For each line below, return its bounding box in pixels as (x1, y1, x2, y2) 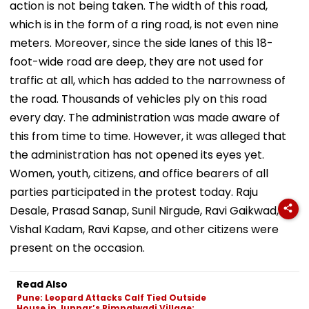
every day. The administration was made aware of (10, 109, 280, 126)
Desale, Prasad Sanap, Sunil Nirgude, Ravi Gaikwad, (10, 202, 279, 219)
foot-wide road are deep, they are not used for (10, 53, 263, 70)
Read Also (17, 277, 68, 291)
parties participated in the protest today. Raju (10, 183, 258, 200)
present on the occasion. (10, 239, 145, 256)
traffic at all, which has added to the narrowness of (10, 72, 286, 88)
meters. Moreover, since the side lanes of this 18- (10, 34, 273, 51)
